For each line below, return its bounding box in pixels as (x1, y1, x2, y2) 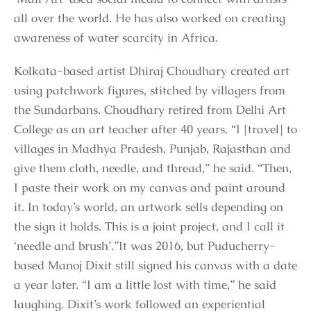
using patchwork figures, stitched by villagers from (14, 82, 285, 98)
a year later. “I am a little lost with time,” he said (14, 276, 276, 292)
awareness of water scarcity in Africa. (14, 29, 218, 45)
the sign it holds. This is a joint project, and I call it (14, 218, 285, 234)
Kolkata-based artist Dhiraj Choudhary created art (14, 62, 289, 78)
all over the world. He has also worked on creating (14, 10, 285, 26)
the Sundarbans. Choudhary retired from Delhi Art (14, 101, 286, 117)
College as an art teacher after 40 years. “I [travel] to (14, 121, 297, 137)
